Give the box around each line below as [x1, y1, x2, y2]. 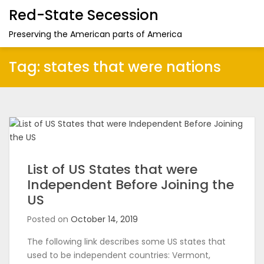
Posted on [27, 213, 71, 225]
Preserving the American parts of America [9, 28, 182, 40]
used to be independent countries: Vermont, [27, 249, 210, 261]
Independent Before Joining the [27, 176, 234, 194]
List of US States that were [27, 160, 197, 179]
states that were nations [44, 57, 221, 77]
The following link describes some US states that [27, 236, 226, 247]
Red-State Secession [9, 5, 159, 25]
